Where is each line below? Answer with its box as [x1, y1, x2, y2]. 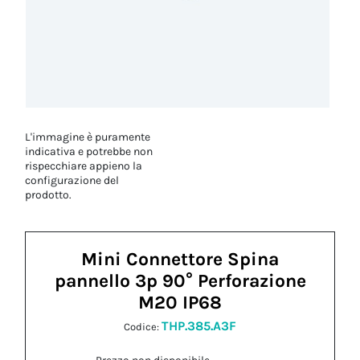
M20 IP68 [138, 292, 222, 313]
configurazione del [25, 174, 120, 187]
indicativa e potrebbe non [25, 145, 153, 158]
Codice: [124, 321, 162, 333]
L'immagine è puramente [25, 130, 151, 144]
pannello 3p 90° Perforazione [54, 270, 306, 292]
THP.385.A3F [162, 318, 236, 333]
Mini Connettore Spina [81, 248, 279, 270]
